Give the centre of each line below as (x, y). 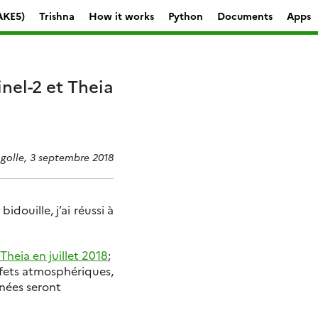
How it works (121, 15)
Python (186, 15)
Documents (245, 15)
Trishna (57, 15)
